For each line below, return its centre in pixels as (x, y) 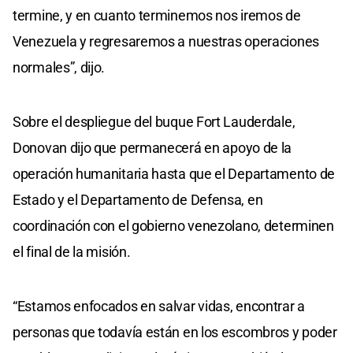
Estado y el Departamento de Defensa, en (138, 200)
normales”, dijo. (59, 68)
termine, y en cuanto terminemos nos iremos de (157, 16)
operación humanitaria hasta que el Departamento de (174, 174)
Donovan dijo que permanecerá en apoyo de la (152, 148)
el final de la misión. (72, 252)
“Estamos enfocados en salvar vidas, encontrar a (159, 307)
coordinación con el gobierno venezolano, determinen (173, 226)
